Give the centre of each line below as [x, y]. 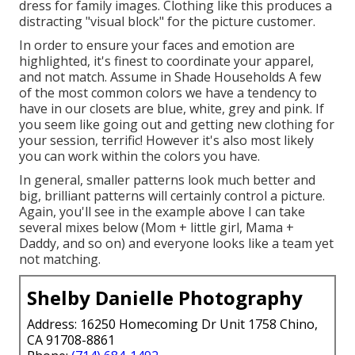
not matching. [60, 259]
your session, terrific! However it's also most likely [166, 140]
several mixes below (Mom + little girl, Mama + [157, 227]
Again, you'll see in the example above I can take [162, 211]
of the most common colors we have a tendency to [168, 92]
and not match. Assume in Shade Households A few [170, 76]
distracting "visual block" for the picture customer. [167, 21]
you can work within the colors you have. [139, 156]
